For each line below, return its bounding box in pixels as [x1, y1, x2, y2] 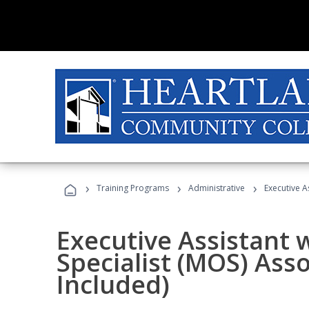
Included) [57, 268, 170, 301]
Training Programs [97, 182, 169, 194]
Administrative [188, 182, 245, 194]
